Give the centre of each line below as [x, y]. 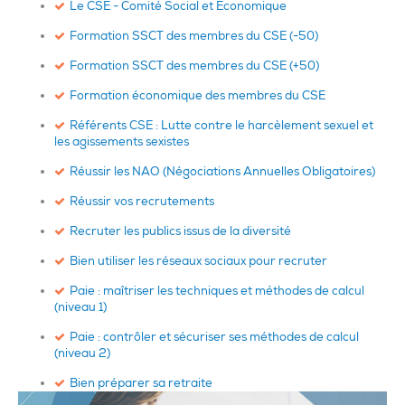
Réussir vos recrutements [142, 201]
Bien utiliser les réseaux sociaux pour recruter [198, 260]
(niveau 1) [80, 306]
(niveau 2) [82, 353]
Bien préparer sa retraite [141, 382]
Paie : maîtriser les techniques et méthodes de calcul [217, 290]
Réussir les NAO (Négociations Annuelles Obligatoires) [222, 171]
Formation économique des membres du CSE [198, 95]
